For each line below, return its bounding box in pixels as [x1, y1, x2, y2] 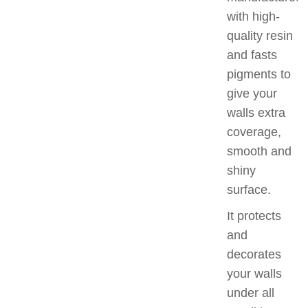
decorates [227, 247, 281, 262]
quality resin [227, 29, 293, 43]
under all [227, 286, 274, 300]
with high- [227, 10, 280, 24]
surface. [227, 183, 271, 197]
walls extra [227, 106, 285, 120]
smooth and [227, 144, 291, 159]
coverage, [227, 125, 281, 140]
